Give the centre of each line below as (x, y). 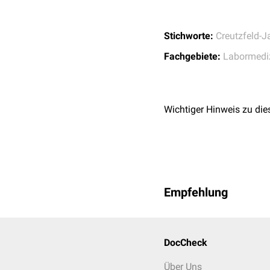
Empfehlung (196, 192)
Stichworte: (189, 36)
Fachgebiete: (192, 56)
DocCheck (186, 243)
